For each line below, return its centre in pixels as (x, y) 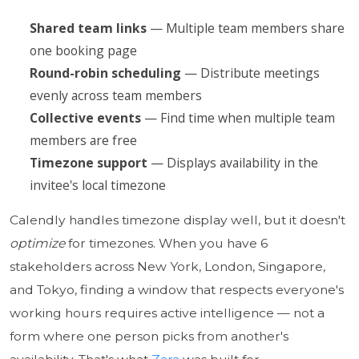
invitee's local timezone (97, 185)
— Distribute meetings (250, 73)
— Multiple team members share (245, 28)
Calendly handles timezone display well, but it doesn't (177, 220)
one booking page (83, 50)
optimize (37, 243)
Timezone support (88, 162)
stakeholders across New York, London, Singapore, (167, 266)
